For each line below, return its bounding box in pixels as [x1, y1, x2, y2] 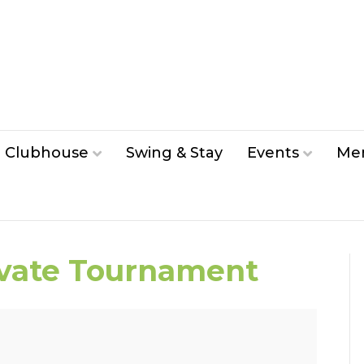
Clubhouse [5, 144, 89, 162]
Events [247, 144, 300, 162]
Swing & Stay [126, 144, 223, 162]
